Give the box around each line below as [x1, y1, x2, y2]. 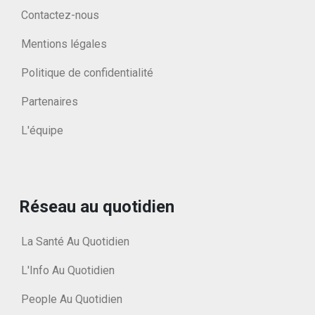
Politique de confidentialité [21, 65, 153, 79]
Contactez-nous [21, 8, 99, 22]
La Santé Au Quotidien [21, 234, 129, 248]
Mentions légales [21, 37, 107, 51]
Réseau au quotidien [19, 196, 174, 217]
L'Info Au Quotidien [21, 263, 115, 277]
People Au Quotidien [21, 292, 122, 306]
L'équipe [21, 123, 63, 137]
